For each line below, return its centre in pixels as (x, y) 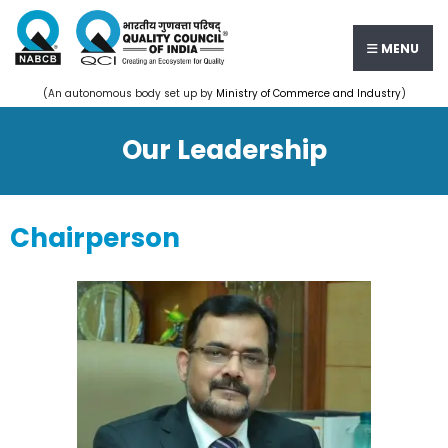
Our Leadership (224, 150)
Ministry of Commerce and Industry (308, 93)
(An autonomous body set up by (129, 93)
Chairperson (95, 238)
